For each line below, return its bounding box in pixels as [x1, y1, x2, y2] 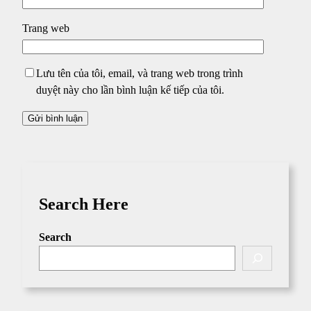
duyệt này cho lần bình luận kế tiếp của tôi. [36, 83, 224, 96]
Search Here [39, 194, 128, 213]
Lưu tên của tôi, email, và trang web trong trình [36, 67, 243, 79]
